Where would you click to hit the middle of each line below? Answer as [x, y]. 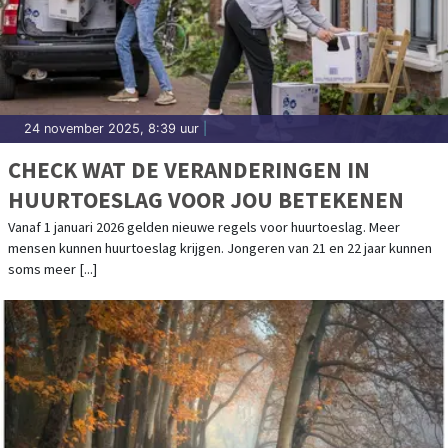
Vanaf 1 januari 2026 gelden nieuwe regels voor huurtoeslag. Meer [204, 226]
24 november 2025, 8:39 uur [111, 128]
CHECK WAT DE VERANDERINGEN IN [189, 169]
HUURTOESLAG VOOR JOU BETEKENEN [206, 199]
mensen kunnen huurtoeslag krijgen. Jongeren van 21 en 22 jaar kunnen [220, 247]
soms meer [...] [52, 268]
